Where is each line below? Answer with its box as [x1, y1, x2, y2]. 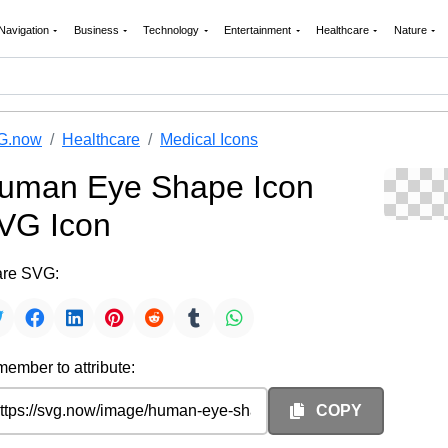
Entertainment [224, 24, 294, 36]
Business [73, 24, 122, 36]
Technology [143, 24, 203, 36]
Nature [393, 24, 430, 36]
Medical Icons [160, 131, 258, 148]
